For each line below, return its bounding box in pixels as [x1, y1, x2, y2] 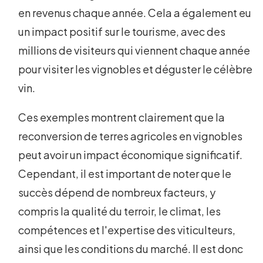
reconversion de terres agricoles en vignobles [18, 129, 243, 143]
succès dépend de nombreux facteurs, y [18, 186, 216, 200]
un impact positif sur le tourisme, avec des [18, 25, 226, 39]
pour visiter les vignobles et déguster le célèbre [18, 62, 253, 76]
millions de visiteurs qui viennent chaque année [18, 43, 251, 58]
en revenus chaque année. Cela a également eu [18, 6, 252, 20]
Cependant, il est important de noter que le [18, 167, 232, 181]
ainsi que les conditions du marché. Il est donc [18, 242, 244, 256]
